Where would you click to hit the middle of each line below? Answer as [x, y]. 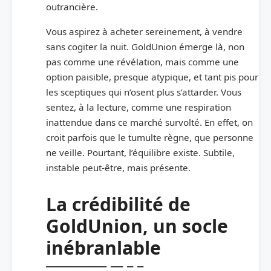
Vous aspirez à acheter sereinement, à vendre [144, 31]
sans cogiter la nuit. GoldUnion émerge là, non [145, 46]
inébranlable [103, 247]
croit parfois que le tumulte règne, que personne [150, 137]
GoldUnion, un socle [137, 226]
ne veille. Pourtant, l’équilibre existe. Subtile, [140, 152]
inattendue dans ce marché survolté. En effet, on [149, 122]
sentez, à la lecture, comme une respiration [139, 107]
